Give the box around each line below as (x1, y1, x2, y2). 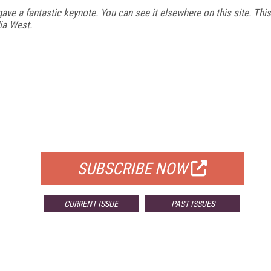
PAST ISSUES (171, 198, 215, 209)
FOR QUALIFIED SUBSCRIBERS (80, 131, 203, 143)
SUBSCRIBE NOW (77, 158, 188, 178)
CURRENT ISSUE (64, 198, 119, 209)
